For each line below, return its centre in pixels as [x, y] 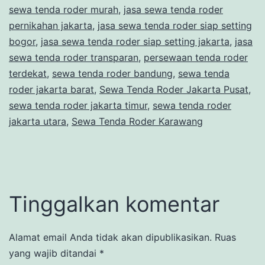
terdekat [28, 73]
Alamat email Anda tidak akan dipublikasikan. [110, 237]
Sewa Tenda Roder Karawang [137, 121]
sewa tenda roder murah [64, 9]
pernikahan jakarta [51, 25]
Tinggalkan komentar [114, 204]
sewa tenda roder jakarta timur [78, 105]
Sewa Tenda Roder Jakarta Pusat [174, 89]
